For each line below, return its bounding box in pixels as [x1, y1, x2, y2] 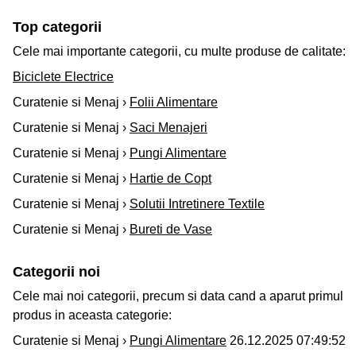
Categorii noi [13, 264, 100, 281]
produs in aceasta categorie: [13, 308, 172, 323]
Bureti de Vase [130, 222, 212, 237]
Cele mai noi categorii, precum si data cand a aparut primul [13, 289, 343, 304]
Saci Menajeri [130, 121, 207, 135]
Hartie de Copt [130, 172, 211, 186]
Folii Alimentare [130, 95, 218, 110]
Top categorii [13, 19, 102, 36]
